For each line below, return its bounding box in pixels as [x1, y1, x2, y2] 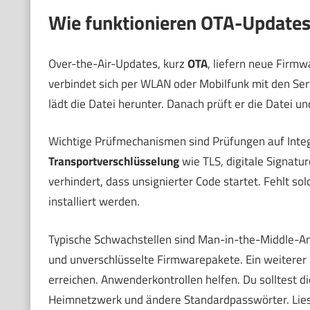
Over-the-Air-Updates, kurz [48, 54, 188, 73]
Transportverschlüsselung [48, 152, 179, 171]
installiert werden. [48, 192, 140, 211]
